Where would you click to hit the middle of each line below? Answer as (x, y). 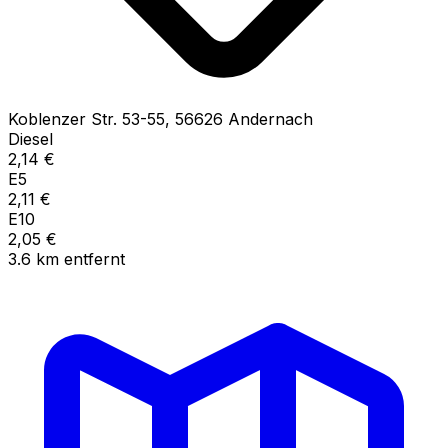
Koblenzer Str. (62, 118)
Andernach (270, 118)
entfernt (94, 258)
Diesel (30, 138)
